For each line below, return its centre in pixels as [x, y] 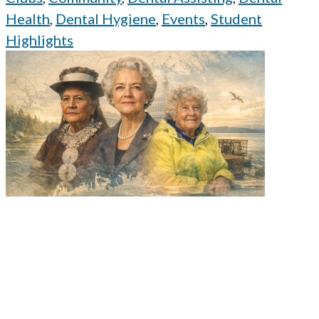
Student [236, 19]
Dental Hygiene [106, 19]
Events [183, 19]
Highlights [40, 40]
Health [28, 19]
